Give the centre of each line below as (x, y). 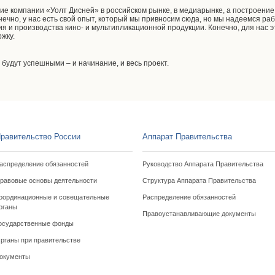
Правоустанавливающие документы (199, 214)
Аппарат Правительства (187, 137)
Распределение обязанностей (189, 197)
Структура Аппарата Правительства (199, 180)
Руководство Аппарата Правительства (203, 164)
